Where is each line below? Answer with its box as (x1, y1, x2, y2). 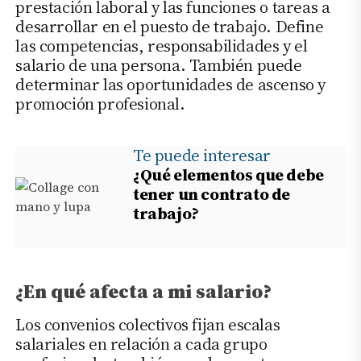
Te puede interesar (133, 144, 271, 168)
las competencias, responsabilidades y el (15, 35, 308, 58)
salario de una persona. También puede (15, 54, 302, 77)
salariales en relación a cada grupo (15, 332, 268, 355)
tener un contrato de (133, 183, 291, 206)
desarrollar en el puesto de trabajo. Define (15, 15, 324, 39)
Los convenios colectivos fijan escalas (15, 313, 280, 336)
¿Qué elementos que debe (133, 164, 324, 187)
